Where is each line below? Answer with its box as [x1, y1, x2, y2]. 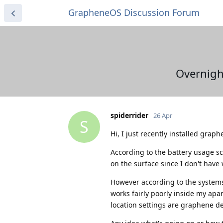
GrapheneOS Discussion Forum [68, 6, 200, 18]
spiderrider [111, 110, 148, 120]
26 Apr [153, 111, 172, 120]
